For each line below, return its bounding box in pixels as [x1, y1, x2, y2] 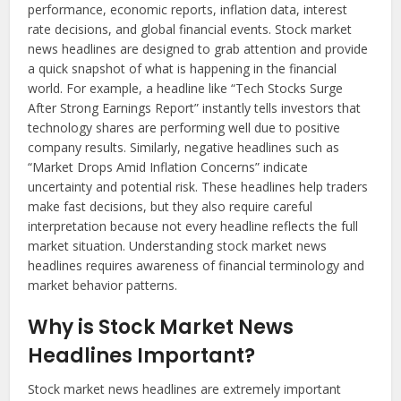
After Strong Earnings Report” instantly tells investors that [28, 99, 362, 117]
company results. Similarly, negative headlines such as [28, 139, 340, 157]
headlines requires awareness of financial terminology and [28, 257, 365, 275]
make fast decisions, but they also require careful [28, 198, 313, 216]
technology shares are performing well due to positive [28, 119, 341, 137]
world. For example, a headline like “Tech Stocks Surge [28, 80, 344, 98]
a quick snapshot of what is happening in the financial [28, 60, 337, 78]
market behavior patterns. [28, 277, 178, 294]
